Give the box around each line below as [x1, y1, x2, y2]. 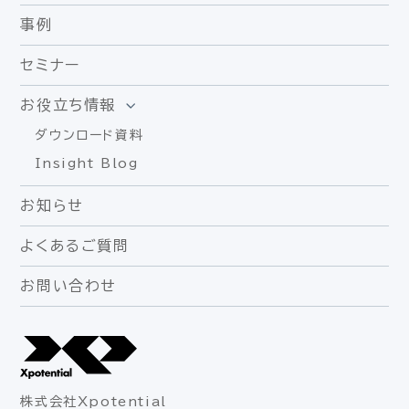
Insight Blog [35, 157, 139, 171]
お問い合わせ [20, 278, 118, 294]
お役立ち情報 [20, 98, 117, 113]
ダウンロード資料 [35, 129, 144, 142]
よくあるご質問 [20, 238, 130, 254]
